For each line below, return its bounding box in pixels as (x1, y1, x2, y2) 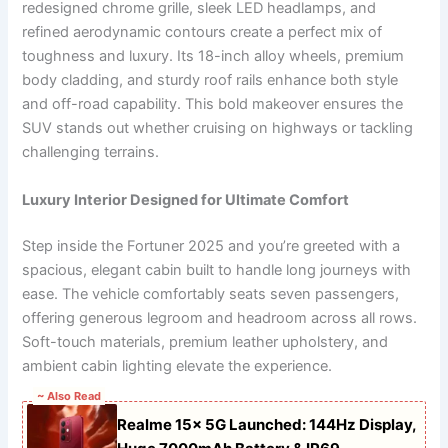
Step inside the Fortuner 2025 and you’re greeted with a (22, 236, 401, 255)
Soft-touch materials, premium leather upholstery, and (22, 332, 389, 351)
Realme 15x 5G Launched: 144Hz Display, (117, 414, 417, 434)
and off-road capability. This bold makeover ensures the (22, 95, 404, 114)
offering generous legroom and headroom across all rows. (22, 308, 418, 327)
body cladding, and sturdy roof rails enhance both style (22, 71, 399, 90)
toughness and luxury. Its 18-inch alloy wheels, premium (22, 47, 405, 66)
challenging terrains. (22, 143, 160, 162)
